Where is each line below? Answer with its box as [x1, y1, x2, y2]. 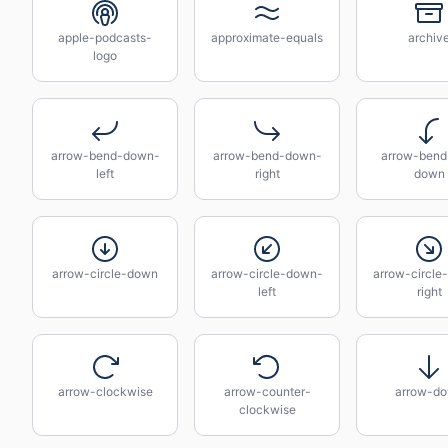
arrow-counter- [223, 384, 311, 399]
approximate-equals [211, 30, 323, 45]
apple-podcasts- [58, 30, 152, 45]
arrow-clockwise [57, 384, 153, 399]
